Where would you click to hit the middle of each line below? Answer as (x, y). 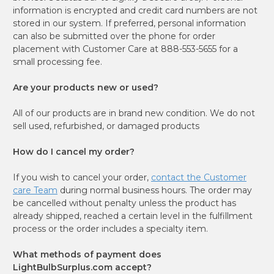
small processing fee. (57, 61)
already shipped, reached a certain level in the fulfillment (133, 216)
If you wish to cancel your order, (82, 177)
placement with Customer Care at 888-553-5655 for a (125, 49)
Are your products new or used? (86, 87)
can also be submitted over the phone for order (114, 36)
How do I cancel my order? (74, 151)
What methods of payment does (87, 254)
